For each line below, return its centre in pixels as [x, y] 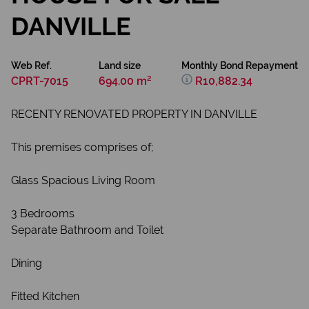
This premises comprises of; [82, 147]
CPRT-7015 [40, 81]
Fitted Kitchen [45, 296]
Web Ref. [31, 66]
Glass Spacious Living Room [83, 180]
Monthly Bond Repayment [240, 66]
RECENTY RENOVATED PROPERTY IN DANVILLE [134, 114]
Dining [27, 263]
